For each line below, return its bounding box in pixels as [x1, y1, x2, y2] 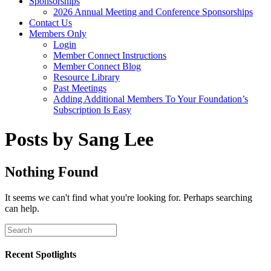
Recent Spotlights [5, 249, 76, 260]
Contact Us [29, 18, 72, 28]
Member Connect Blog [53, 61, 141, 71]
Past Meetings [53, 83, 106, 93]
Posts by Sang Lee [5, 128, 154, 151]
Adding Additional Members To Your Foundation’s [53, 94, 248, 104]
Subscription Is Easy [53, 105, 131, 115]
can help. [5, 203, 39, 214]
